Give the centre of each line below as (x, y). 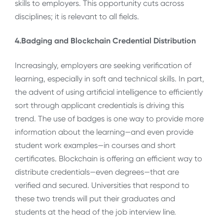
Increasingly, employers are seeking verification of (103, 65)
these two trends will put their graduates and (95, 198)
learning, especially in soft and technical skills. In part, (110, 78)
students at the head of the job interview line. (95, 212)
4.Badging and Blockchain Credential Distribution (105, 41)
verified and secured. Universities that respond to (102, 185)
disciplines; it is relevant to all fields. (77, 16)
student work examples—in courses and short (95, 145)
